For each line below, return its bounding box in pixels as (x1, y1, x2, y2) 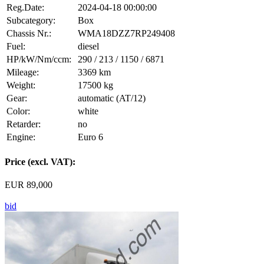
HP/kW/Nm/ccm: (6, 54, 71, 64)
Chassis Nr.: (6, 28, 51, 38)
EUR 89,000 (5, 180, 52, 190)
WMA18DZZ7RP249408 (78, 28, 175, 38)
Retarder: (6, 118, 41, 129)
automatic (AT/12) (78, 93, 146, 103)
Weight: (6, 80, 35, 90)
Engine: (6, 131, 35, 142)
